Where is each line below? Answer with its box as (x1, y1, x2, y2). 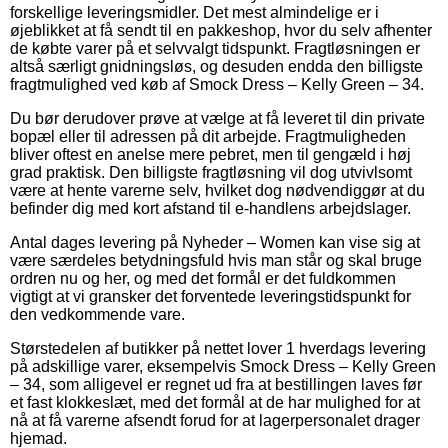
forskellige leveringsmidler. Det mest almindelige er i (10, 3, 379, 21)
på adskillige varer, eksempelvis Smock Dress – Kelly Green (10, 357, 436, 375)
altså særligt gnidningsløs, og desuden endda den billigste (10, 57, 423, 75)
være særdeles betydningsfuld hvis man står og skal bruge (10, 251, 422, 269)
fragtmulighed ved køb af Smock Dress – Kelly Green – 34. (10, 75, 424, 93)
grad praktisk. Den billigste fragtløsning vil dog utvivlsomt (10, 163, 412, 181)
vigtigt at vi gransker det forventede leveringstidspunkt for (10, 287, 411, 305)
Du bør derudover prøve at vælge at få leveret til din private (10, 109, 425, 127)
